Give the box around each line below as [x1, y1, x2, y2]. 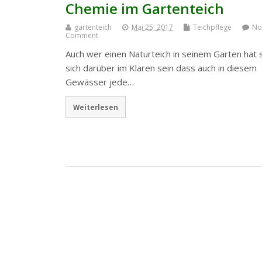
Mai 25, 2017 [132, 22, 173, 33]
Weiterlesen [73, 102, 118, 112]
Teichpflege [193, 22, 232, 33]
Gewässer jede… [65, 76, 134, 88]
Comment [65, 30, 98, 41]
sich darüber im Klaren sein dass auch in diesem [65, 62, 257, 74]
